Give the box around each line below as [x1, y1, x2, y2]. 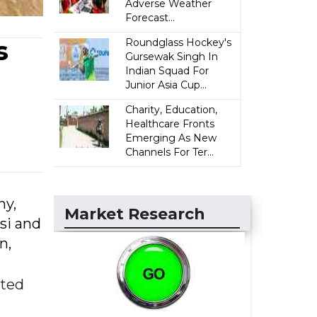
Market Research [64, 204, 205, 224]
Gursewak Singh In [125, 50, 219, 63]
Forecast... [125, 11, 175, 24]
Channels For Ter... [125, 146, 214, 158]
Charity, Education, [125, 103, 218, 116]
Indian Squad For [125, 64, 209, 77]
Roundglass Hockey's [125, 36, 232, 49]
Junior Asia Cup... [125, 79, 207, 91]
